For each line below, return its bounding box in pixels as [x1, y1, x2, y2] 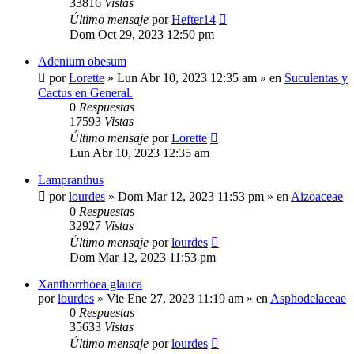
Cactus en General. [38, 86, 133, 100]
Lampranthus [38, 173, 104, 187]
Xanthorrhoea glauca [38, 277, 142, 292]
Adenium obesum [38, 55, 126, 69]
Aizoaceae [291, 190, 343, 204]
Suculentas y [284, 71, 348, 85]
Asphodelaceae [270, 292, 346, 306]
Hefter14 [171, 13, 216, 27]
